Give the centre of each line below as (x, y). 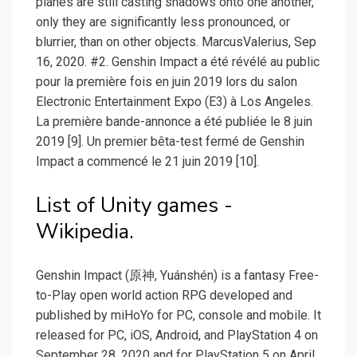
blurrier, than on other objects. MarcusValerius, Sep (176, 42)
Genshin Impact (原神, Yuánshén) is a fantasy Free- (177, 276)
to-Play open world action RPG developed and (164, 296)
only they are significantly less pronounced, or (163, 22)
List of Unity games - (134, 206)
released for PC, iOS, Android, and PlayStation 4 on (177, 335)
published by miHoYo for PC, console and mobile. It (178, 316)
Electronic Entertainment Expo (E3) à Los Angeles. (175, 102)
